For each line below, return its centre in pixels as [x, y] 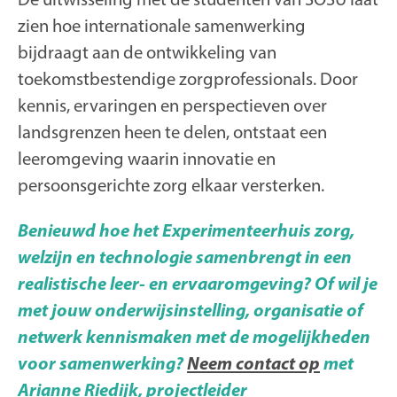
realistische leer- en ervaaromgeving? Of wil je [198, 283]
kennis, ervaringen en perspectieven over [172, 105]
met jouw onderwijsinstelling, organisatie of [191, 309]
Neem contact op [253, 362]
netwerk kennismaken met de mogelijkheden [194, 336]
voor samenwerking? [102, 362]
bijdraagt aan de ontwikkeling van [147, 52]
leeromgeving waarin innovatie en [147, 159]
